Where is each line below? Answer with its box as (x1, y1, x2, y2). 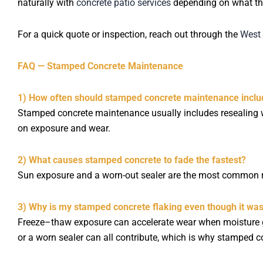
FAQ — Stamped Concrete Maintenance (18, 60, 183, 72)
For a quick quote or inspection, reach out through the (18, 28, 240, 40)
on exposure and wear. (18, 122, 110, 134)
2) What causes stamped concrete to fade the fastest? (18, 154, 246, 166)
